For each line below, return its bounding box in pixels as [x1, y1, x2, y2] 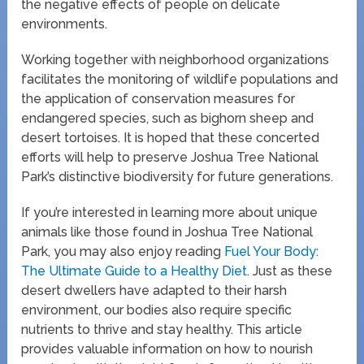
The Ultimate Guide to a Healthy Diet [21, 262, 248, 279]
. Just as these [247, 262, 333, 279]
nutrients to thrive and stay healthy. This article [21, 321, 303, 337]
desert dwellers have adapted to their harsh [21, 282, 288, 298]
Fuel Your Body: [224, 243, 319, 259]
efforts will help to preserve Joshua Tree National [21, 149, 319, 165]
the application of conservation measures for [21, 90, 296, 106]
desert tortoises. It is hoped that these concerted [21, 129, 320, 145]
